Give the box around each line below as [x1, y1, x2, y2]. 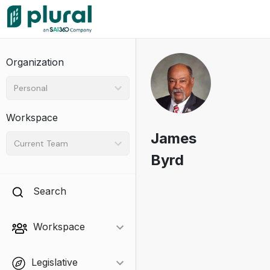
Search [33, 185, 66, 197]
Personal [14, 82, 48, 93]
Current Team [14, 137, 68, 149]
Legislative [31, 256, 78, 268]
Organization [6, 56, 64, 68]
